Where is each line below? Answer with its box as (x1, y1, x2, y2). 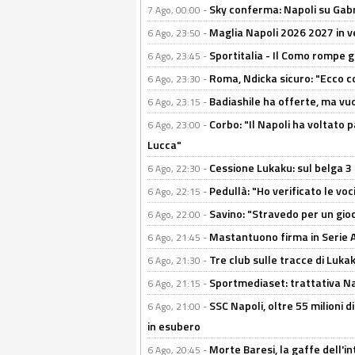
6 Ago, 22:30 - (147, 161, 209, 176)
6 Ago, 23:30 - (147, 71, 209, 86)
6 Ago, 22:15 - (147, 184, 209, 199)
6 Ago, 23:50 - (147, 25, 209, 40)
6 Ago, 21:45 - (147, 230, 209, 245)
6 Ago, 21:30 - (147, 253, 209, 268)
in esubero (147, 318, 200, 334)
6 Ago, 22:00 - (147, 207, 209, 222)
